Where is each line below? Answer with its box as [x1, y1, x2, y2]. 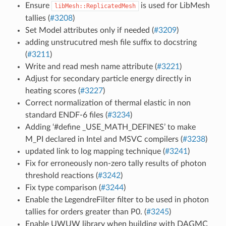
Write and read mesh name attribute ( [25, 62, 157, 71]
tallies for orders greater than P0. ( [25, 207, 146, 216]
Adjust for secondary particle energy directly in [25, 74, 191, 83]
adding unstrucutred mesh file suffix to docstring [25, 38, 197, 46]
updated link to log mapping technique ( [25, 147, 165, 155]
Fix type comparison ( [25, 183, 101, 192]
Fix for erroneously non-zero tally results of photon [25, 159, 206, 167]
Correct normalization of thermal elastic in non [25, 98, 191, 107]
